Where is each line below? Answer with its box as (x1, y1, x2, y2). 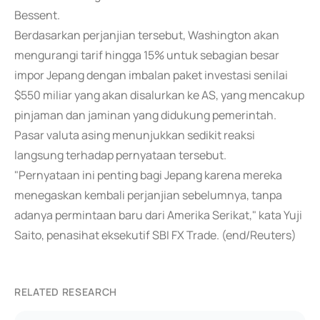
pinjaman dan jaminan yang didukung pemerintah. (14, 107, 276, 123)
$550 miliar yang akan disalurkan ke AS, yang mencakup (14, 87, 304, 103)
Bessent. (14, 7, 60, 23)
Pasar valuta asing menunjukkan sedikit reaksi (14, 127, 255, 143)
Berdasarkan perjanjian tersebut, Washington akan (14, 27, 279, 43)
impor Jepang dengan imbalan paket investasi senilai (14, 67, 288, 83)
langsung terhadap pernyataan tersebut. (14, 147, 226, 163)
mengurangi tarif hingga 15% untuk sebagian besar (14, 47, 279, 63)
